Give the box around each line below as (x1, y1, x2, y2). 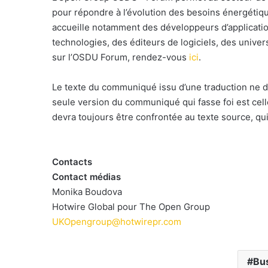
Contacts (52, 156, 92, 167)
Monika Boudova (52, 186, 122, 197)
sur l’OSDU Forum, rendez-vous (52, 51, 189, 63)
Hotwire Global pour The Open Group (52, 201, 210, 212)
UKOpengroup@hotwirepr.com (52, 216, 181, 227)
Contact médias (52, 171, 121, 182)
